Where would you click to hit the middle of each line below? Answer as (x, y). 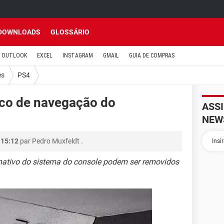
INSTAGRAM (78, 55)
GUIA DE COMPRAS (152, 55)
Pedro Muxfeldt (56, 141)
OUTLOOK (14, 55)
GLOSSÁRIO (70, 32)
